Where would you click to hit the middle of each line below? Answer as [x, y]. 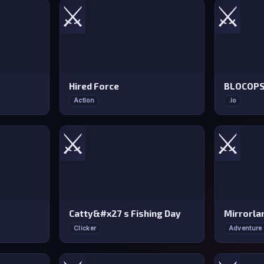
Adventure [245, 228]
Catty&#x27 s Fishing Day [125, 214]
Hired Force [94, 86]
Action [84, 101]
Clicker [85, 228]
